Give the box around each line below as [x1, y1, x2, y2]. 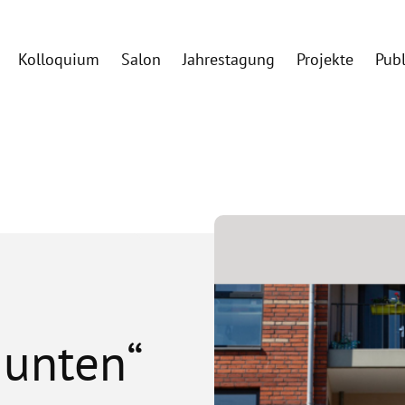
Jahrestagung [183, 49, 276, 71]
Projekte [297, 49, 354, 71]
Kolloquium [18, 49, 100, 71]
